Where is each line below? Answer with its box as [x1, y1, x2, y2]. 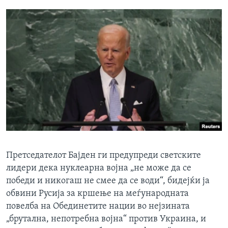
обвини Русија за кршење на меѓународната [6, 189, 189, 199]
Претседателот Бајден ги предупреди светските [6, 151, 201, 161]
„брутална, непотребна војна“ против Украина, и [6, 214, 206, 224]
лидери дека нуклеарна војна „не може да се [6, 163, 191, 174]
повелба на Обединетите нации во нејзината [6, 202, 190, 212]
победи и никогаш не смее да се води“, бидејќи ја [6, 176, 210, 186]
